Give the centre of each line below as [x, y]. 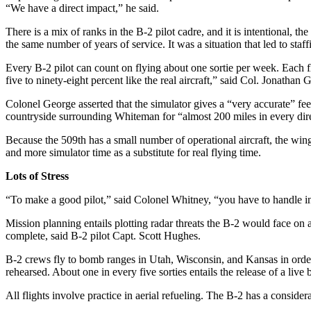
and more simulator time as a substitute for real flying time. [133, 152]
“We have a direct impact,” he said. [82, 8]
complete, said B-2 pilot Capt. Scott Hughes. [103, 235]
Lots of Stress [37, 176]
